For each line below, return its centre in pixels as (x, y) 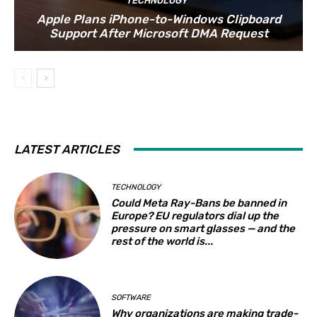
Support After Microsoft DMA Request (158, 33)
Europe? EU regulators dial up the (195, 216)
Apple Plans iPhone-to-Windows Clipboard (158, 19)
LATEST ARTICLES (67, 149)
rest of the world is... (162, 242)
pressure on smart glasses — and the (203, 229)
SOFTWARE (131, 297)
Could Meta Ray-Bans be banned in (199, 203)
